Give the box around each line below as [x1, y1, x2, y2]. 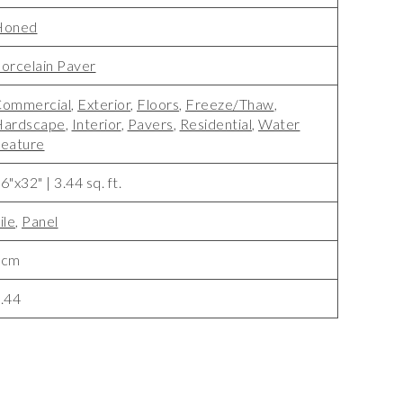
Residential [179, 115, 252, 132]
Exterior [77, 95, 130, 112]
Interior [71, 115, 121, 132]
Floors [137, 95, 179, 112]
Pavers [127, 115, 174, 132]
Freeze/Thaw [185, 95, 274, 112]
